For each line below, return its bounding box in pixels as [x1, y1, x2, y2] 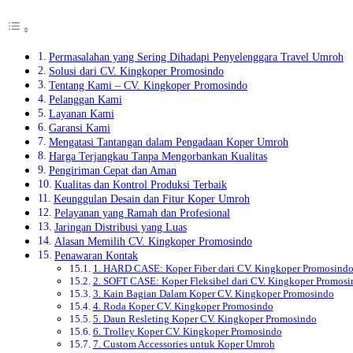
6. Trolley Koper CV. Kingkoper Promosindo [92, 325, 282, 338]
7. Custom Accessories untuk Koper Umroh [92, 338, 275, 351]
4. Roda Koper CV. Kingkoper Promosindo [92, 300, 273, 313]
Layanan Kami [48, 107, 114, 121]
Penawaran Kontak [54, 249, 138, 262]
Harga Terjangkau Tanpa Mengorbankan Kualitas [48, 150, 267, 163]
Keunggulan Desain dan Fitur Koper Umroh [53, 192, 250, 206]
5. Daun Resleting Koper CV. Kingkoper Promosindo [92, 313, 317, 325]
